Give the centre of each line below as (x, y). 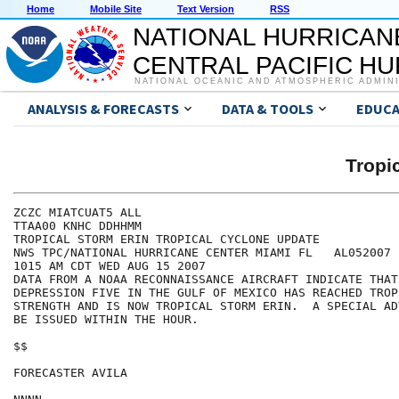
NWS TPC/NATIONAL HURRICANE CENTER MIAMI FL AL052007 (202, 253)
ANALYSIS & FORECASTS (103, 109)
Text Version (206, 9)
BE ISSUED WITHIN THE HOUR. (110, 320)
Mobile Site (116, 9)
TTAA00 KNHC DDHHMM (77, 226)
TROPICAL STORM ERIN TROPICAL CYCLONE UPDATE (167, 240)
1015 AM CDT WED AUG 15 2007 (110, 266)
